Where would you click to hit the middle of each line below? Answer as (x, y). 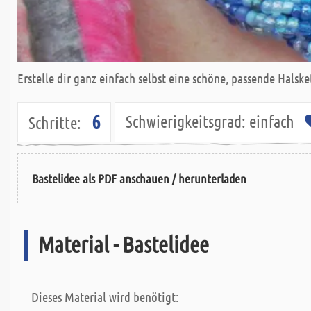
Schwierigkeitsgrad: (186, 121)
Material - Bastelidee (124, 244)
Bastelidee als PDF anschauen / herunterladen (139, 178)
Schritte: (55, 123)
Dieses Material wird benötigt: (105, 297)
